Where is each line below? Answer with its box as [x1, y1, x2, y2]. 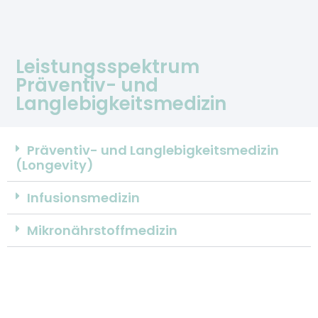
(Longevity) [16, 155, 94, 174]
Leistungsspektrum [16, 53, 200, 79]
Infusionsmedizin [27, 188, 140, 207]
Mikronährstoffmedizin [27, 221, 177, 239]
